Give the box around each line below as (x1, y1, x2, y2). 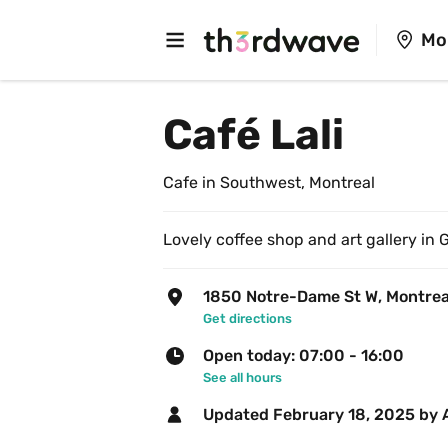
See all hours (203, 370, 282, 385)
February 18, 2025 (273, 405, 415, 424)
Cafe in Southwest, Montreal (163, 173, 375, 192)
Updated (203, 405, 273, 424)
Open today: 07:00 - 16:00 (203, 346, 404, 365)
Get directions (203, 311, 292, 326)
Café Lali (163, 110, 344, 160)
